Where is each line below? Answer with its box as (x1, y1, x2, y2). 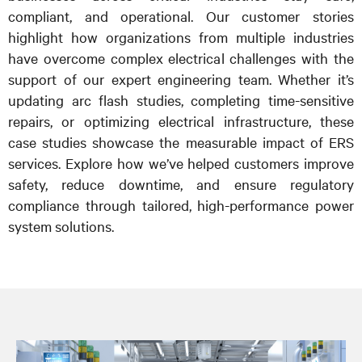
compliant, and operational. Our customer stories (8, 6, 354, 25)
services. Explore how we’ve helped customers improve (8, 154, 354, 172)
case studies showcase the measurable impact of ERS (8, 133, 354, 151)
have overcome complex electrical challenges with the (8, 48, 354, 67)
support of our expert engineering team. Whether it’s (8, 69, 354, 88)
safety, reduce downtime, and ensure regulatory (8, 175, 354, 193)
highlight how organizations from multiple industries (8, 27, 354, 46)
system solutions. (8, 217, 114, 235)
